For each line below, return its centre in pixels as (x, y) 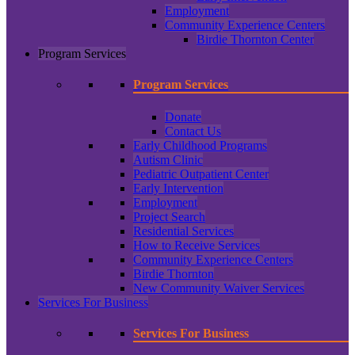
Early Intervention (178, 189)
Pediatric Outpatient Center (201, 174)
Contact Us (193, 132)
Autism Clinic (168, 160)
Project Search (169, 217)
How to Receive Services (197, 246)
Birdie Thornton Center (255, 39)
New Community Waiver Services (219, 288)
